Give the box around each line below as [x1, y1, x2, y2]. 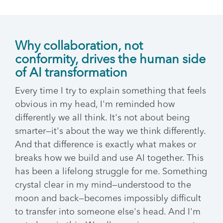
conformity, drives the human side [15, 54, 206, 66]
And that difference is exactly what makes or [15, 140, 196, 149]
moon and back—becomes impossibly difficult [15, 194, 201, 203]
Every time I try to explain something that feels [15, 87, 206, 96]
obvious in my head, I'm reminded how [15, 100, 175, 109]
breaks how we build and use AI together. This [15, 154, 204, 163]
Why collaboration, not [15, 40, 143, 53]
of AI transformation [15, 67, 127, 80]
